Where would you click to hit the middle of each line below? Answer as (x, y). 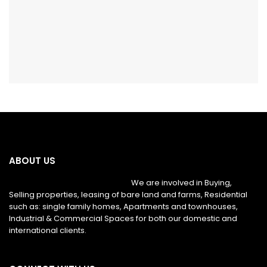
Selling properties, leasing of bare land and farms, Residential (128, 195)
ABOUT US (32, 161)
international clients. (48, 231)
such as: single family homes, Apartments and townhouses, (123, 207)
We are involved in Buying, (181, 183)
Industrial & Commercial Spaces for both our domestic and (123, 219)
